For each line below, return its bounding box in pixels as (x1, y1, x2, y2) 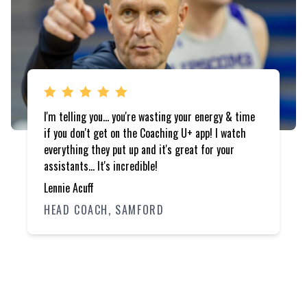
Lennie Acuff (44, 179, 94, 196)
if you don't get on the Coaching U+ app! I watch (44, 124, 246, 141)
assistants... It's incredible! (44, 157, 158, 174)
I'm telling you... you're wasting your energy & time (44, 108, 255, 125)
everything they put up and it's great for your (44, 140, 234, 158)
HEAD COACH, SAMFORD (44, 201, 164, 218)
